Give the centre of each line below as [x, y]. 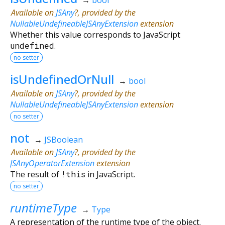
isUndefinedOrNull [62, 79]
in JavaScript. [110, 174]
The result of [36, 174]
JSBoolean [63, 139]
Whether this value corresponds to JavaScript [95, 34]
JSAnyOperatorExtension [52, 163]
